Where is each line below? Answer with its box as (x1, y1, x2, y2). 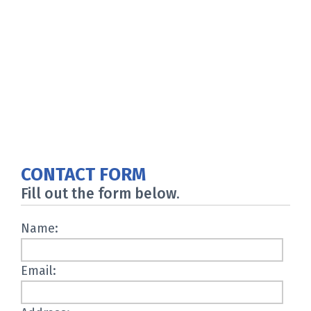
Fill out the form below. (21, 185, 180, 203)
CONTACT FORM (21, 164, 146, 185)
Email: (21, 263, 56, 278)
